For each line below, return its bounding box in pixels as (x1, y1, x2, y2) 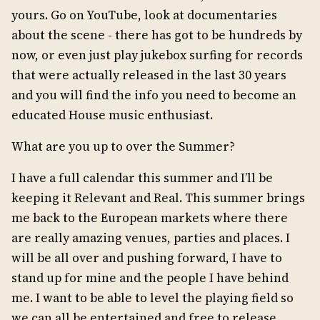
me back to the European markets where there (11, 209, 288, 227)
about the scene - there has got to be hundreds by (11, 26, 302, 44)
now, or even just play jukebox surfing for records (11, 46, 303, 64)
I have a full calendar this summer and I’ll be (11, 169, 273, 187)
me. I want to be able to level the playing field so (11, 289, 294, 307)
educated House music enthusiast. (11, 106, 213, 124)
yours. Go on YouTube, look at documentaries (11, 6, 277, 24)
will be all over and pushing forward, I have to (11, 249, 282, 267)
